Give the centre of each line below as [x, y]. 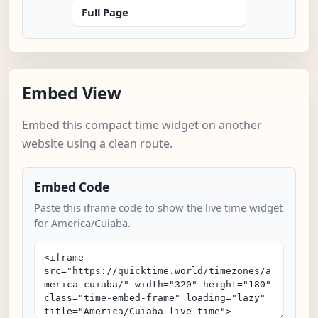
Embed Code [72, 187]
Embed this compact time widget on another [142, 125]
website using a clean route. [97, 144]
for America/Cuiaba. [82, 223]
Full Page [105, 12]
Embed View [72, 93]
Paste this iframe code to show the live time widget [158, 208]
